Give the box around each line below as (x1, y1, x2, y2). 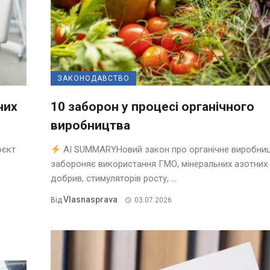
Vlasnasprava (63, 195, 118, 205)
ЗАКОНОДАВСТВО (57, 74, 130, 83)
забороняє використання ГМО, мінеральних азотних (51, 159, 268, 170)
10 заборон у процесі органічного (51, 99, 254, 115)
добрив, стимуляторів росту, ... (51, 173, 177, 184)
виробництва (51, 118, 130, 133)
